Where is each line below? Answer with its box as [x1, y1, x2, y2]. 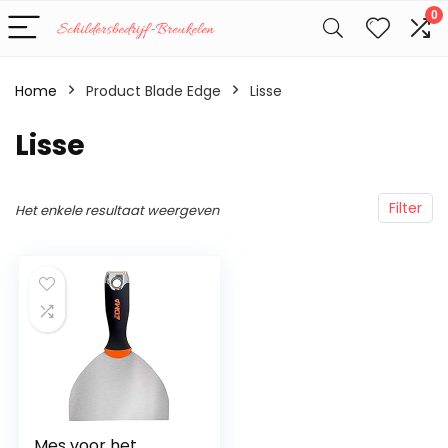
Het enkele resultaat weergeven [15, 201, 219, 220]
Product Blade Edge [86, 81, 221, 101]
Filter [389, 198, 422, 218]
